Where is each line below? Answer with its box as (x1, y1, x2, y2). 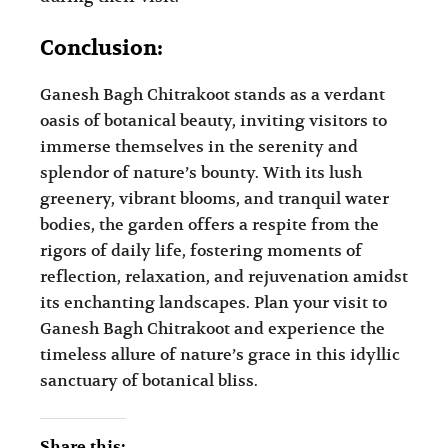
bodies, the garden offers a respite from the (40, 214, 380, 235)
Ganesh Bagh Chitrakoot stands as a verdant (40, 84, 386, 105)
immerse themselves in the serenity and (40, 136, 359, 157)
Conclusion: (40, 35, 164, 63)
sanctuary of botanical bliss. (40, 370, 259, 391)
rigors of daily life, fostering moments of (40, 240, 363, 261)
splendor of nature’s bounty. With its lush (40, 162, 363, 183)
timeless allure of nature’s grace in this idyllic (40, 344, 401, 365)
